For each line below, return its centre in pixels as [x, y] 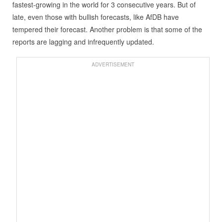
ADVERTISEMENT [113, 64]
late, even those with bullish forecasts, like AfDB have [95, 17]
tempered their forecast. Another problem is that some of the [107, 29]
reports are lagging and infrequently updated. [83, 41]
